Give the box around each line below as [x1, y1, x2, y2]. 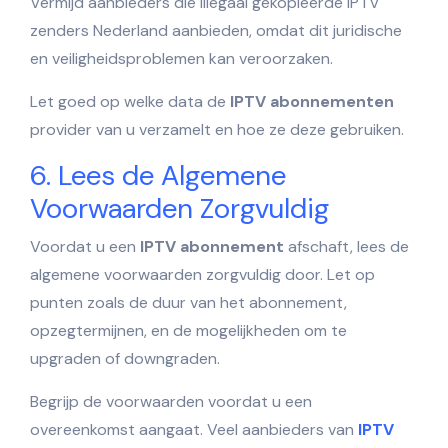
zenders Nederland [30, 19, 168, 41]
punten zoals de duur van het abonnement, [30, 291, 347, 313]
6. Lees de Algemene [30, 156, 286, 194]
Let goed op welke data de [30, 90, 230, 112]
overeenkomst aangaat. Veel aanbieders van [30, 418, 358, 440]
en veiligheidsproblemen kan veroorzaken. [30, 47, 333, 69]
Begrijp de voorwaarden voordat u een [30, 390, 312, 412]
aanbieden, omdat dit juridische [168, 19, 402, 41]
